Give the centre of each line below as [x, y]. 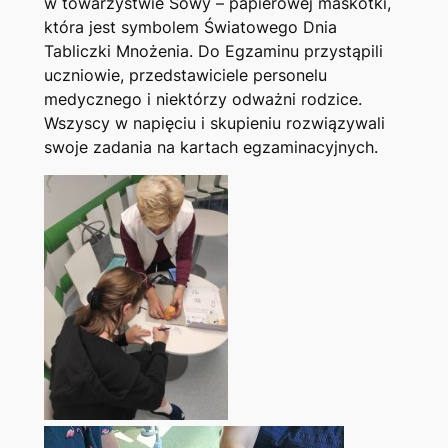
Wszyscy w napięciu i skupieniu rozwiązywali [214, 123]
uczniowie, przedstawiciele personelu [185, 75]
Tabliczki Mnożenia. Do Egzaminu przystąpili [213, 51]
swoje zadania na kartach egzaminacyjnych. [210, 147]
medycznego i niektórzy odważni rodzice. [202, 99]
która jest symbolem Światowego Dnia [190, 27]
